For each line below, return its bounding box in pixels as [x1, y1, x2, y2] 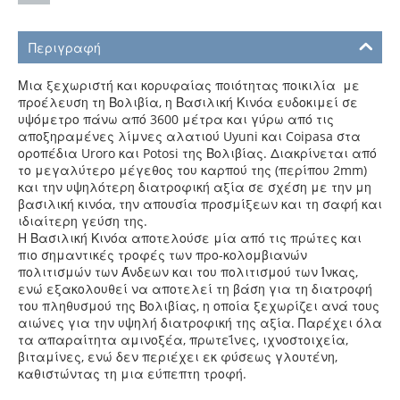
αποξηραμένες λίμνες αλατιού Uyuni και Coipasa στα [18, 128, 361, 145]
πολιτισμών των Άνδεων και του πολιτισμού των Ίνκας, [18, 263, 358, 280]
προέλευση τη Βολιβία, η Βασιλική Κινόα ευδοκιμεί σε [18, 94, 358, 111]
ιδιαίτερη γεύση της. [18, 212, 147, 229]
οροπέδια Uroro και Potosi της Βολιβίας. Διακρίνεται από [18, 145, 377, 162]
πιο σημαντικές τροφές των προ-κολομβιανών [18, 246, 307, 263]
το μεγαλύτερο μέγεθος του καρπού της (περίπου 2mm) [18, 162, 367, 179]
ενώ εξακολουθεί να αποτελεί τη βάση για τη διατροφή [18, 280, 372, 297]
